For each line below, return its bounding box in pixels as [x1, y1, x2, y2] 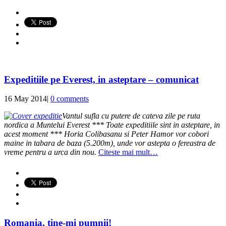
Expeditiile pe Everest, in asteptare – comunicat [4, 74, 199, 85]
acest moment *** [4, 130, 64, 139]
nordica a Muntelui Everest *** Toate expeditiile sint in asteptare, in [4, 121, 220, 130]
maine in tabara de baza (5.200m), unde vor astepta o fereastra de [4, 139, 215, 148]
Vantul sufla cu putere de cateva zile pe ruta [62, 111, 200, 121]
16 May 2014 [4, 94, 47, 103]
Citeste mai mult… [98, 148, 158, 157]
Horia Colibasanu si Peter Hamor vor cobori [64, 130, 209, 139]
